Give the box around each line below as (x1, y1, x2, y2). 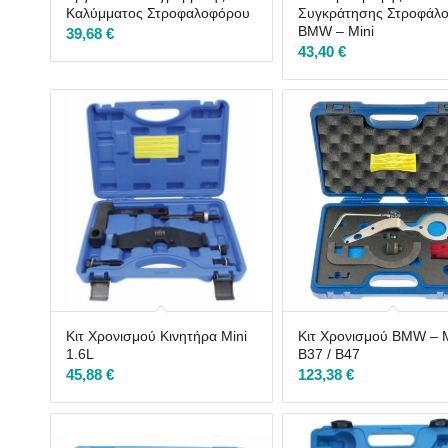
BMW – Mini (298, 22, 375, 39)
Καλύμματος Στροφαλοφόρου (66, 4, 250, 21)
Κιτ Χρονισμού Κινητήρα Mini (66, 328, 247, 345)
